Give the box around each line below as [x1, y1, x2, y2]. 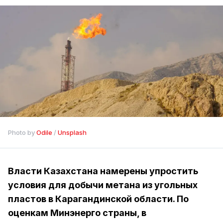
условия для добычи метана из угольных [8, 180, 198, 190]
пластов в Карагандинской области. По [8, 194, 189, 204]
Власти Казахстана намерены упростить [8, 166, 198, 176]
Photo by [8, 128, 36, 136]
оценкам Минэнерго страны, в [8, 208, 146, 218]
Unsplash [58, 128, 87, 136]
